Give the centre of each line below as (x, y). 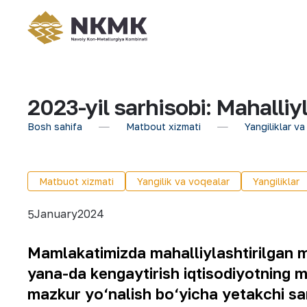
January (56, 214)
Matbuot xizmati (76, 181)
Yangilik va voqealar (183, 181)
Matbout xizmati (163, 126)
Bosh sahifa (55, 126)
